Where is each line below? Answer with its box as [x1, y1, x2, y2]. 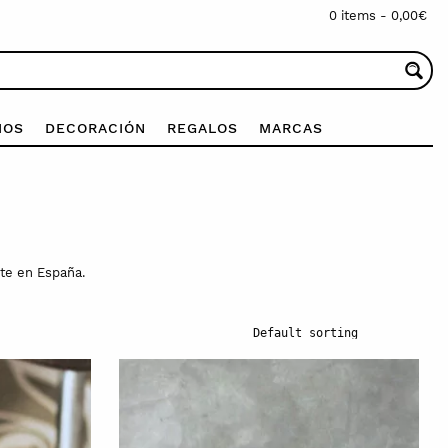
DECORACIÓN [44, 119, 146, 136]
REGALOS [166, 119, 238, 136]
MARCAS [258, 119, 323, 136]
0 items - [329, 8, 391, 23]
